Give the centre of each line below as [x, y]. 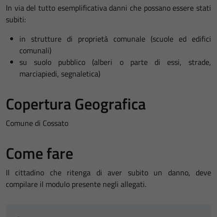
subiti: [16, 19]
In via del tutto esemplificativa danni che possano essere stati [108, 8]
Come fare [39, 153]
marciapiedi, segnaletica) [60, 74]
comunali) [35, 50]
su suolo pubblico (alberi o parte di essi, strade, [115, 62]
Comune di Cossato [37, 123]
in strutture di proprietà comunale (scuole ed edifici [115, 39]
